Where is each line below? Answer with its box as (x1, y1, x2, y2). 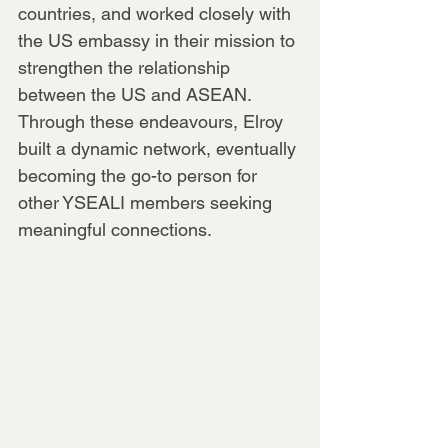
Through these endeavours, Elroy (18, 110, 288, 132)
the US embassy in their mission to (18, 29, 300, 51)
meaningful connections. (18, 218, 212, 240)
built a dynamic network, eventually (18, 137, 301, 159)
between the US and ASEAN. (18, 83, 256, 105)
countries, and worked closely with (18, 2, 296, 24)
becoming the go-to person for (18, 164, 262, 186)
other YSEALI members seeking (18, 191, 277, 213)
